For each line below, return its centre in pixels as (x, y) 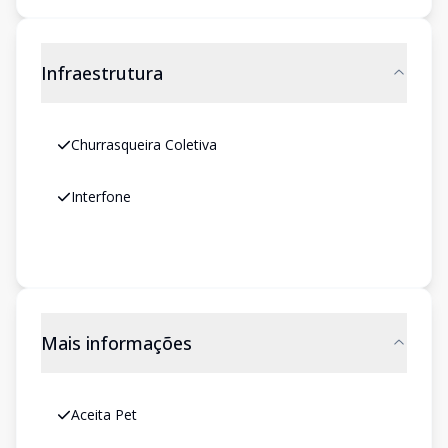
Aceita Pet (104, 414)
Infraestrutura (102, 73)
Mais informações (116, 343)
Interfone (101, 196)
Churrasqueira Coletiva (144, 144)
